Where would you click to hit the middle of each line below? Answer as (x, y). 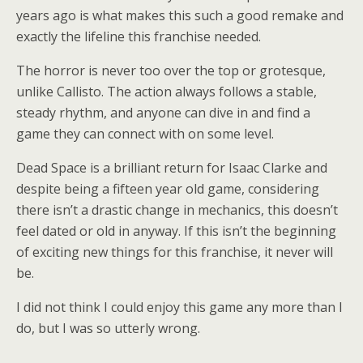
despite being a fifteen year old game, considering (168, 189)
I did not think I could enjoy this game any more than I (179, 307)
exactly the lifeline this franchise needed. (139, 37)
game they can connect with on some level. (145, 134)
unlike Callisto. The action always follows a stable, (167, 92)
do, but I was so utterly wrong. (108, 329)
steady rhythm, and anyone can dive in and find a (163, 113)
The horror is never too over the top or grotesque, (171, 71)
